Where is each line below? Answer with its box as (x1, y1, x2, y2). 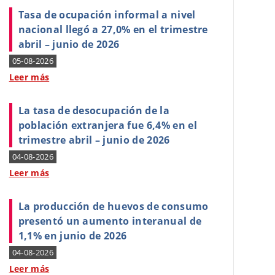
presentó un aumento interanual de (18, 214, 202, 228)
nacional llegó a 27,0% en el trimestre (18, 23, 208, 36)
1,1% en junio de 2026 (18, 229, 127, 242)
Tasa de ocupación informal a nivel (18, 8, 196, 21)
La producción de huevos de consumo (18, 199, 209, 213)
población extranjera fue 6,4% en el (18, 118, 197, 132)
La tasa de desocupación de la (18, 104, 169, 117)
